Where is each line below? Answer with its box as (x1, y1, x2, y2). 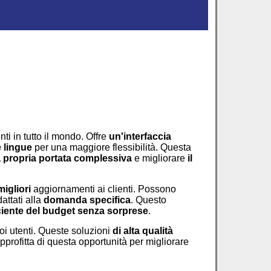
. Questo (131, 195, 166, 205)
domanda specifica (44, 195, 131, 205)
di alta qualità (113, 226, 173, 236)
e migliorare (132, 153, 188, 163)
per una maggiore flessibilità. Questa (32, 142, 191, 152)
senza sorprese (77, 206, 148, 216)
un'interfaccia (109, 131, 171, 142)
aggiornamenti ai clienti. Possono (31, 184, 176, 194)
